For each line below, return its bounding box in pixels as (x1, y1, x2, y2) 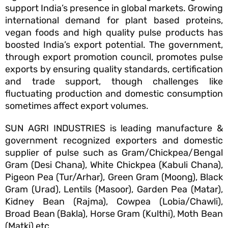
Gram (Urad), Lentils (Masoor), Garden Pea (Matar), (5, 184, 223, 195)
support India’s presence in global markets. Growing (5, 3, 223, 14)
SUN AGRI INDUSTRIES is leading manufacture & (5, 123, 223, 134)
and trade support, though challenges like (5, 76, 223, 88)
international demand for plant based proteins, (5, 15, 223, 26)
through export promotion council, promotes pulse (5, 51, 223, 63)
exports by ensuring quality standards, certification (5, 64, 223, 75)
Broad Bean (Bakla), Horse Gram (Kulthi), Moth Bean (5, 208, 223, 220)
